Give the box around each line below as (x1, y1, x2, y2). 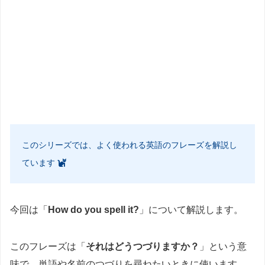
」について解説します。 (139, 205, 243, 215)
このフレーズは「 (10, 241, 86, 252)
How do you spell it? (48, 205, 139, 215)
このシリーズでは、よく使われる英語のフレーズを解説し (22, 140, 237, 150)
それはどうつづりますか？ (86, 241, 199, 252)
